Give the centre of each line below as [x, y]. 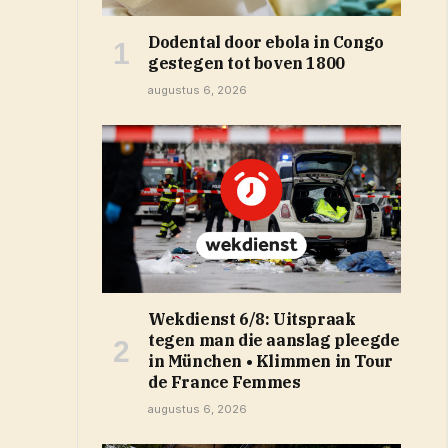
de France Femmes [224, 382]
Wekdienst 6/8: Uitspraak [252, 319]
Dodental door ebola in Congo [266, 42]
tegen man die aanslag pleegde [274, 340]
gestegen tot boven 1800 [246, 63]
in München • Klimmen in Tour [270, 361]
